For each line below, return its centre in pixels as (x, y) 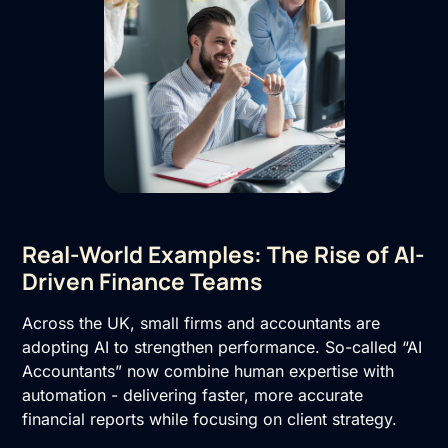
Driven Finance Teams (142, 281)
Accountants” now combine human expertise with (208, 370)
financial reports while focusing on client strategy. (210, 418)
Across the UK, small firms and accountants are (201, 322)
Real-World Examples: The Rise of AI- (224, 254)
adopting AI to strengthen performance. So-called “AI (222, 346)
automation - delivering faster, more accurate (193, 394)
